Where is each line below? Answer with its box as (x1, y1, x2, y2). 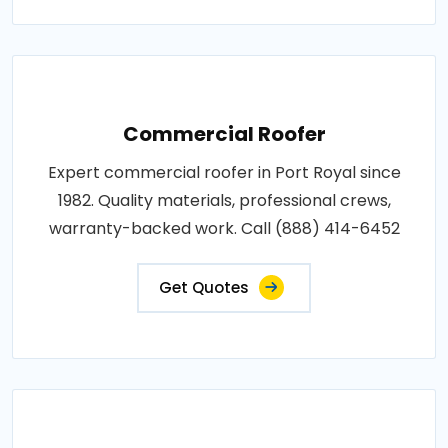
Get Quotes (159, 276, 249, 298)
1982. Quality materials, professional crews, (57, 188, 391, 212)
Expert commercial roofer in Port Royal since (47, 160, 401, 184)
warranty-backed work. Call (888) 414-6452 (48, 216, 400, 240)
